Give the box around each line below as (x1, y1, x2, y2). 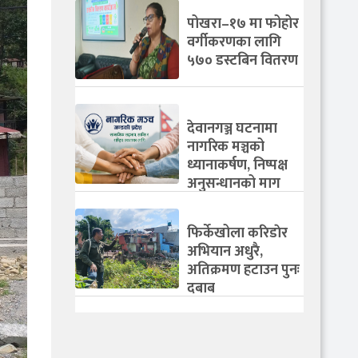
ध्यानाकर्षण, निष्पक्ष (186, 153, 288, 178)
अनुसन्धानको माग (186, 172, 280, 197)
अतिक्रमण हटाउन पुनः (186, 258, 300, 283)
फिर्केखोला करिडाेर (186, 221, 288, 246)
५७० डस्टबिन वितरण (186, 49, 298, 74)
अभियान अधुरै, (186, 240, 263, 265)
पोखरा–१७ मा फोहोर (186, 12, 299, 37)
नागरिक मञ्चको (186, 135, 265, 160)
